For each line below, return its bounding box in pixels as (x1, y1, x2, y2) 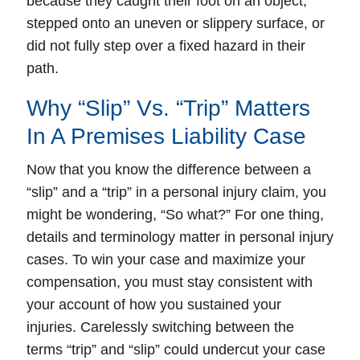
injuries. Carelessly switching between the (27, 318, 294, 335)
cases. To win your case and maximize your (27, 251, 305, 268)
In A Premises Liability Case (27, 123, 306, 149)
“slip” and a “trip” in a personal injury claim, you (27, 183, 326, 200)
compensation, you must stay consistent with (27, 273, 313, 290)
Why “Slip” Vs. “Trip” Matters (27, 95, 310, 121)
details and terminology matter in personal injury (27, 228, 333, 245)
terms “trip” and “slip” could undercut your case (27, 341, 325, 358)
